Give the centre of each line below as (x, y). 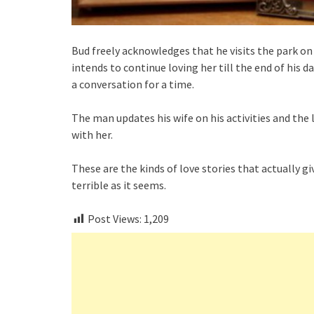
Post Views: (115, 218)
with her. (92, 134)
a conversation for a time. (133, 84)
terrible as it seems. (119, 185)
